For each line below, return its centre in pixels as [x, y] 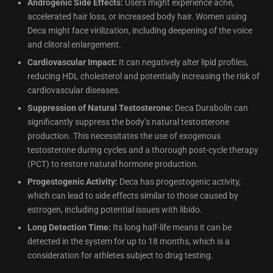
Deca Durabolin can [211, 108]
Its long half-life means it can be [171, 228]
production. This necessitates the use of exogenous [124, 136]
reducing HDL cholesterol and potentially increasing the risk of [144, 76]
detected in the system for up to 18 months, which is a [129, 242]
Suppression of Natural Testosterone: [100, 108]
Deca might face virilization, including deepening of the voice [140, 31]
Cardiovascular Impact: [72, 62]
